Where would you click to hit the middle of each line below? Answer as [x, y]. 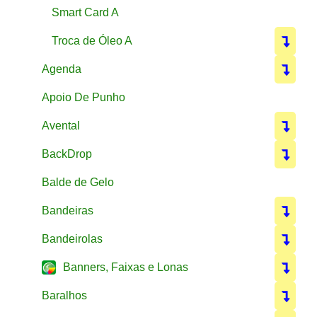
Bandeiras [68, 210]
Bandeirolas [72, 238]
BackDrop [67, 154]
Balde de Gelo [78, 182]
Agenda [62, 69]
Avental [61, 125]
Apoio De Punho [83, 97]
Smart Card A [85, 12]
